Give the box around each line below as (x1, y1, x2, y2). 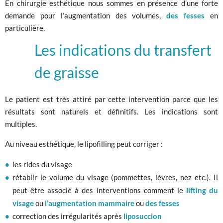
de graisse (34, 63, 99, 81)
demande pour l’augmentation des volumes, (5, 10, 167, 20)
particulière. (5, 23, 45, 32)
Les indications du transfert (34, 40, 212, 59)
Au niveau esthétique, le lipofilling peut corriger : (5, 139, 163, 148)
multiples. (5, 119, 37, 128)
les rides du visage (12, 159, 72, 169)
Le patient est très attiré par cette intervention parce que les (5, 94, 218, 104)
